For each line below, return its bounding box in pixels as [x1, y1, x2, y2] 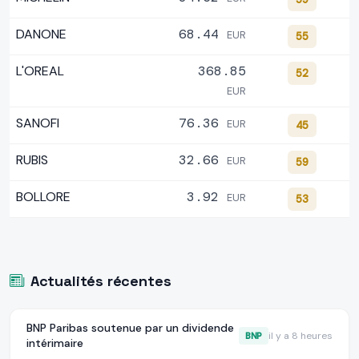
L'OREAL [16, 63, 64, 80]
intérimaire [26, 336, 83, 351]
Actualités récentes [30, 272, 171, 291]
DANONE [16, 26, 67, 43]
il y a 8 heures [268, 329, 333, 343]
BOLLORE [16, 188, 71, 206]
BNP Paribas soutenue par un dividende [26, 321, 234, 336]
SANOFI [16, 115, 59, 132]
